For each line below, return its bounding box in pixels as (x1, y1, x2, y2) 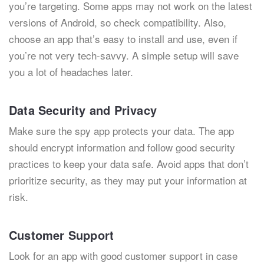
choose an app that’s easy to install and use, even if (9, 31, 237, 47)
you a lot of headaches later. (9, 64, 133, 80)
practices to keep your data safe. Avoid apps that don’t (9, 156, 249, 171)
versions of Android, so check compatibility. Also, (9, 15, 226, 30)
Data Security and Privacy (9, 101, 157, 119)
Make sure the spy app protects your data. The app (9, 123, 234, 138)
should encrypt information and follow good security (9, 140, 235, 155)
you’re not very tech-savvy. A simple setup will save (9, 48, 239, 63)
